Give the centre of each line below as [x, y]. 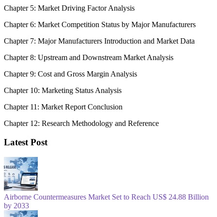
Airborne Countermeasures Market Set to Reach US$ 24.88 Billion [106, 197]
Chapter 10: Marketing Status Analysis [63, 90]
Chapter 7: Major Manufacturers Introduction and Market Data [99, 41]
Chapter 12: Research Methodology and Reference [81, 123]
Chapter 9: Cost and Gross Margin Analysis [70, 74]
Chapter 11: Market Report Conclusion [63, 107]
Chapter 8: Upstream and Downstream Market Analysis [89, 57]
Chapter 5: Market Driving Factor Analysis [69, 8]
